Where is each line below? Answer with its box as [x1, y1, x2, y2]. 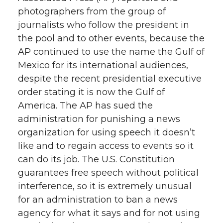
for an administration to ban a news [18, 194, 178, 205]
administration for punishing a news [18, 113, 180, 124]
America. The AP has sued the [18, 100, 153, 111]
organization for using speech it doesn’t [18, 126, 195, 138]
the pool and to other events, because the [18, 32, 205, 44]
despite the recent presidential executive [18, 73, 202, 84]
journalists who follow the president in [18, 19, 189, 30]
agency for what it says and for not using [18, 207, 200, 219]
